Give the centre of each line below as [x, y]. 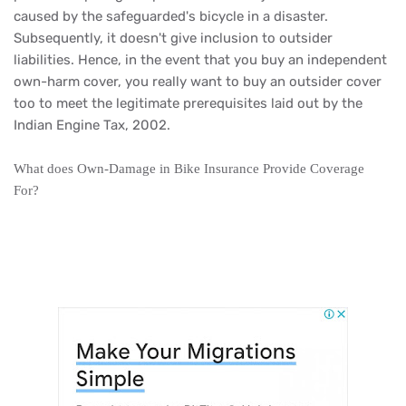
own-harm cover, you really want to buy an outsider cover [198, 82]
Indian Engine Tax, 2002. [92, 125]
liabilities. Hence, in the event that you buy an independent [200, 60]
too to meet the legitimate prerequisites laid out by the [188, 103]
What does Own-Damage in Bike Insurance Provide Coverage [189, 169]
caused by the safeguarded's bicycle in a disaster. [171, 16]
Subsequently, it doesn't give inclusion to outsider [173, 38]
